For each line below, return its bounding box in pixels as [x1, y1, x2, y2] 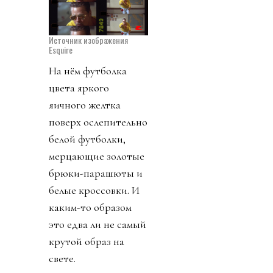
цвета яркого [49, 80, 109, 94]
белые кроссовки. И [49, 183, 140, 197]
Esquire [49, 43, 73, 56]
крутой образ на [49, 234, 124, 248]
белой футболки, [49, 132, 126, 146]
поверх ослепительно [49, 115, 147, 129]
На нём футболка [49, 63, 127, 77]
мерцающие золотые [49, 149, 144, 163]
